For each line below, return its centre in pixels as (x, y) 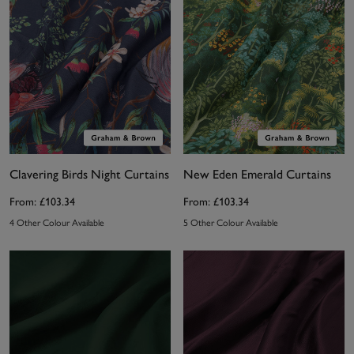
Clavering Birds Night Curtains (89, 174)
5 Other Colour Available (231, 223)
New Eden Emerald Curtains (257, 174)
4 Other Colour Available (57, 223)
